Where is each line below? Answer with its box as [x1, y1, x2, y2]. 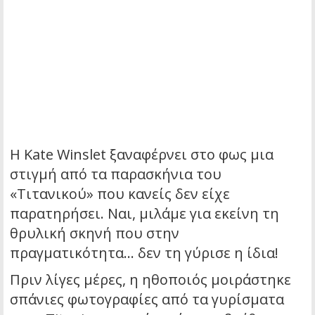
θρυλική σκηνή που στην [10, 223, 179, 243]
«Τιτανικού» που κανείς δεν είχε [10, 184, 230, 203]
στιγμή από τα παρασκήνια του [10, 164, 221, 184]
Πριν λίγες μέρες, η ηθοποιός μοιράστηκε [10, 269, 291, 289]
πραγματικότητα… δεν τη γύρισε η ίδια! [10, 243, 278, 262]
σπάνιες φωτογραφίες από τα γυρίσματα [10, 289, 284, 309]
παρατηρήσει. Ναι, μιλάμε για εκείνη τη [10, 203, 279, 223]
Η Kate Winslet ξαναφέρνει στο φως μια [10, 144, 274, 164]
